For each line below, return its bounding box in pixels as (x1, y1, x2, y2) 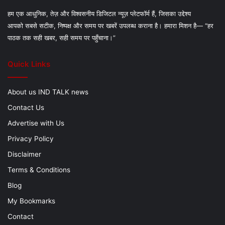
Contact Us (8, 103, 44, 111)
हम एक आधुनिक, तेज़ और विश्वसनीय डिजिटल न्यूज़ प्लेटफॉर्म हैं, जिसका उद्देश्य (8, 9, 191, 18)
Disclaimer (8, 150, 41, 158)
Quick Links (8, 59, 50, 69)
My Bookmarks (8, 196, 55, 205)
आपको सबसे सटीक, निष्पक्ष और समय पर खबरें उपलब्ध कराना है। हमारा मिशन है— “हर (8, 21, 213, 30)
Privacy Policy (8, 134, 54, 143)
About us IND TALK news (8, 87, 88, 96)
